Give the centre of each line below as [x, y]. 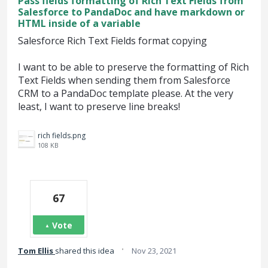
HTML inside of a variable [79, 23]
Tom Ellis [36, 251]
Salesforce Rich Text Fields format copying [112, 41]
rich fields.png [62, 136]
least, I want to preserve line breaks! [99, 107]
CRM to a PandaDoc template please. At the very [126, 94]
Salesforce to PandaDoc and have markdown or [131, 12]
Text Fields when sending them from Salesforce [124, 80]
